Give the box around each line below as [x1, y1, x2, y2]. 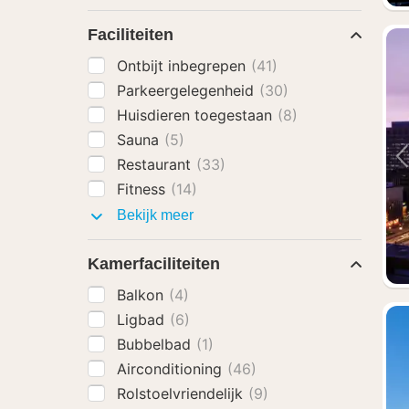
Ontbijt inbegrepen [117, 57, 250, 75]
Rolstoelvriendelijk [117, 384, 247, 403]
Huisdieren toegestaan [117, 106, 277, 124]
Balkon [117, 286, 168, 304]
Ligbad [117, 310, 169, 329]
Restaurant [117, 155, 195, 173]
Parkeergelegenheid [117, 81, 258, 100]
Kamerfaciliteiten [88, 255, 220, 273]
